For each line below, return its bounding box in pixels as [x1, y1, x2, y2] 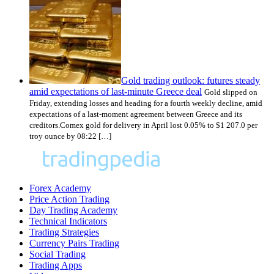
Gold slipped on [204, 87, 257, 97]
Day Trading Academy [29, 204, 117, 215]
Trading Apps [29, 259, 82, 270]
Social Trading [29, 248, 86, 259]
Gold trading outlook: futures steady [121, 75, 260, 86]
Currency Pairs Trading [29, 237, 119, 248]
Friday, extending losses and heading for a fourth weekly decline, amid [29, 98, 262, 108]
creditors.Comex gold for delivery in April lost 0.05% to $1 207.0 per [29, 120, 257, 130]
